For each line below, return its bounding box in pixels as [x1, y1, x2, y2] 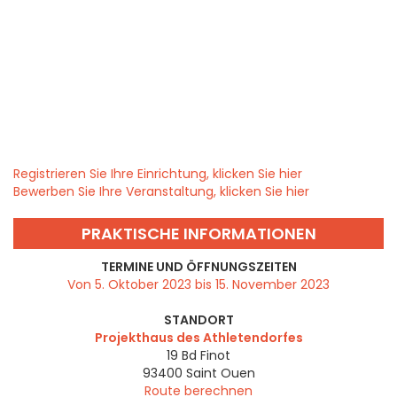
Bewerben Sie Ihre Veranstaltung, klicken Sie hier [13, 183, 309, 201]
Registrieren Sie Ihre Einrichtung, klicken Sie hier [13, 165, 302, 183]
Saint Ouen [185, 364, 255, 383]
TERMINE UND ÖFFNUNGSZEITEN [100, 258, 297, 276]
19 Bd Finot [167, 346, 230, 365]
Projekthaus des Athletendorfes [94, 329, 303, 347]
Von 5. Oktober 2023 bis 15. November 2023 [67, 276, 330, 294]
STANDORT [163, 311, 234, 330]
